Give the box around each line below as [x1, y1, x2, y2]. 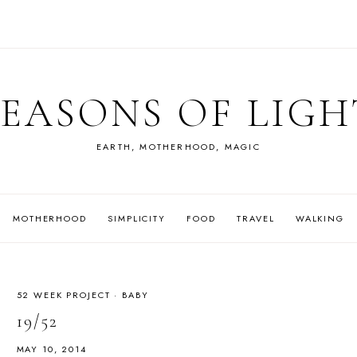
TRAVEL [237, 211, 275, 225]
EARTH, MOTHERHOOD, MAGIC [96, 140, 261, 153]
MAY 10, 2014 [16, 342, 87, 355]
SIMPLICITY [108, 211, 166, 225]
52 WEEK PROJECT [16, 288, 111, 301]
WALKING [295, 211, 344, 225]
